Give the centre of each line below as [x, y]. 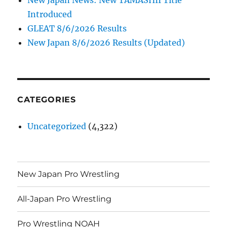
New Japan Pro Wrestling [69, 174]
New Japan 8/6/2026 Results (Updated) [106, 42]
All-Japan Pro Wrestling [65, 199]
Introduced [50, 14]
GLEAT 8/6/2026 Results [77, 28]
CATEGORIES [47, 99]
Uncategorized [57, 126]
